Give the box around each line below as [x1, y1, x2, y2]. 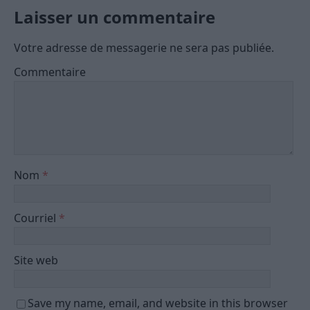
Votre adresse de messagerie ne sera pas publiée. [14, 39, 274, 55]
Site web [14, 253, 58, 268]
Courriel [14, 210, 59, 226]
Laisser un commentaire [14, 5, 215, 28]
